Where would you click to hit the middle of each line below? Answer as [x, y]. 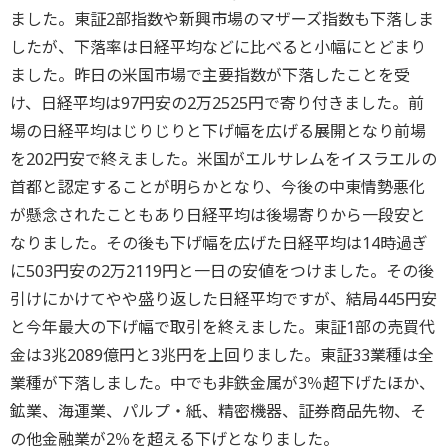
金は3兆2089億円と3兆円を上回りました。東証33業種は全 [222, 355]
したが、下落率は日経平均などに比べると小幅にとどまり [218, 47]
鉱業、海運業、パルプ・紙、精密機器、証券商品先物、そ [218, 411]
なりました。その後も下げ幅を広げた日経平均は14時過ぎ [219, 243]
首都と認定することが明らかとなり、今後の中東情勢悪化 [217, 187]
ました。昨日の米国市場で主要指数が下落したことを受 [210, 75]
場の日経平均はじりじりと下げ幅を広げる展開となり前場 [218, 131]
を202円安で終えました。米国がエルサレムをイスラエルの [223, 159]
